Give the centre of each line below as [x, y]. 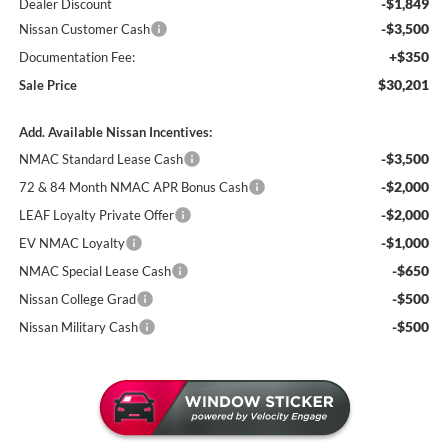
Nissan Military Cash [78, 326]
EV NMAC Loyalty [71, 242]
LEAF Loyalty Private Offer [96, 214]
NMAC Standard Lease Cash [100, 158]
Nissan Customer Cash [84, 28]
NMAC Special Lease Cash [94, 270]
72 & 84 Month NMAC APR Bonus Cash [133, 186]
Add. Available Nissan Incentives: [115, 131]
